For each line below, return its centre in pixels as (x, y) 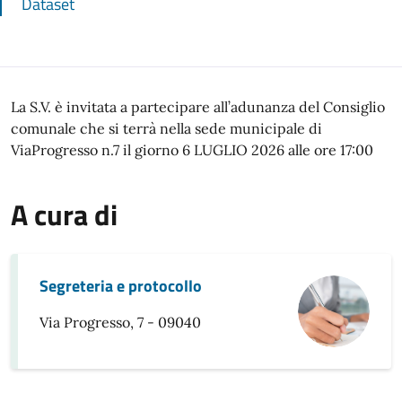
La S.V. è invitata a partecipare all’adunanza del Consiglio (198, 107)
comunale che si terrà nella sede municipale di (166, 128)
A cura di (64, 214)
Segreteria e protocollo (121, 286)
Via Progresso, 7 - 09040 (120, 322)
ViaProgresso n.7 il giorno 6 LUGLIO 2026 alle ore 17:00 (192, 150)
